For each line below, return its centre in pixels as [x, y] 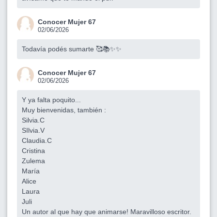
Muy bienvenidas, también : [64, 110]
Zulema [33, 161]
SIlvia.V [33, 130]
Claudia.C [37, 140]
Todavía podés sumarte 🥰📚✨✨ [72, 49]
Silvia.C [33, 120]
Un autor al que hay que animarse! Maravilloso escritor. [107, 211]
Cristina [33, 150]
